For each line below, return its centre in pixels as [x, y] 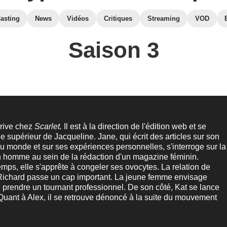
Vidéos [78, 18]
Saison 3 [113, 50]
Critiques [118, 18]
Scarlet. [48, 126]
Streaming [164, 18]
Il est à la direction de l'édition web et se [134, 126]
